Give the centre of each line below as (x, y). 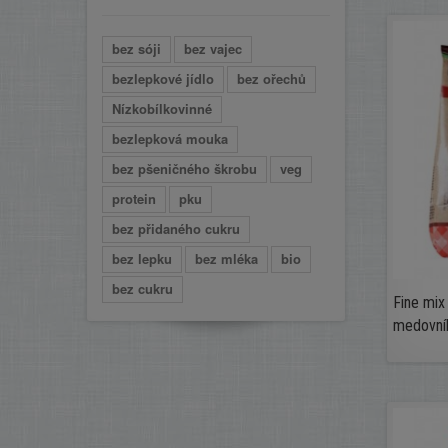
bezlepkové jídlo (163, 78)
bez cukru (142, 288)
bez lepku (142, 258)
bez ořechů (271, 78)
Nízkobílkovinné (162, 108)
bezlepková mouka (170, 138)
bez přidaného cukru (176, 228)
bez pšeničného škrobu (184, 168)
